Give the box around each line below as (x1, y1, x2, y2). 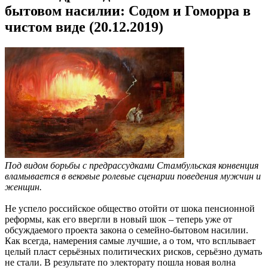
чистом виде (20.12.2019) (5, 19, 163, 35)
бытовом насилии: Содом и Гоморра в (5, 2, 251, 19)
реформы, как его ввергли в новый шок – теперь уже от (5, 214, 232, 224)
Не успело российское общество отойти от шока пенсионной (5, 203, 255, 214)
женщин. (5, 181, 42, 192)
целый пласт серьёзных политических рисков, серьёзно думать (5, 246, 262, 257)
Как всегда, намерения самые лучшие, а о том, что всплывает (5, 235, 255, 246)
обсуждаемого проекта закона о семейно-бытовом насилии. (5, 224, 248, 235)
